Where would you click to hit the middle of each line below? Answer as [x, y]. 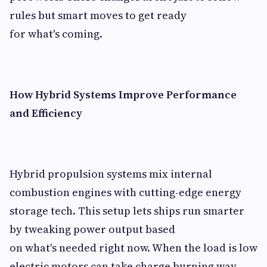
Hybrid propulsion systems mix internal [111, 174]
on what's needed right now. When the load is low [133, 248]
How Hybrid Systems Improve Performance [123, 94]
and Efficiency [46, 113]
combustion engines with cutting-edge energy [125, 192]
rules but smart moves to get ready [98, 15]
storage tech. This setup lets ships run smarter [127, 211]
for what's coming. [57, 34]
